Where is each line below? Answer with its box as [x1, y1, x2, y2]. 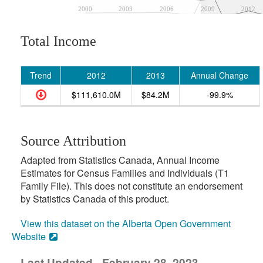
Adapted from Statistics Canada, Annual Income [21, 153, 220, 167]
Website [12, 230, 46, 243]
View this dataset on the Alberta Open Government [21, 217, 231, 230]
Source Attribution [21, 133, 126, 149]
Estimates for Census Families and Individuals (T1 [21, 166, 229, 180]
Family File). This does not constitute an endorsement [21, 179, 242, 193]
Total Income [21, 33, 96, 49]
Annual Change [191, 69, 248, 81]
